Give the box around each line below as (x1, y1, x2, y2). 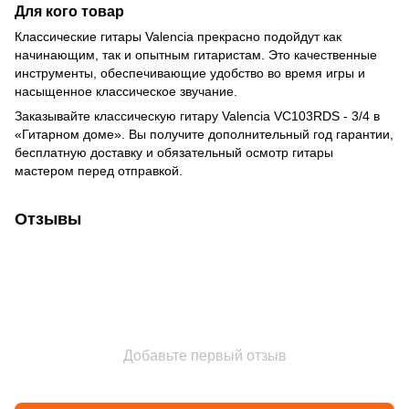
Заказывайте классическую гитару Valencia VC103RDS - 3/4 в (15, 109, 380, 124)
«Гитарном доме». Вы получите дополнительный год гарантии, (15, 127, 393, 142)
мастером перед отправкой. (15, 163, 183, 179)
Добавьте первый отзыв (122, 348, 287, 364)
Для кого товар (15, 3, 124, 20)
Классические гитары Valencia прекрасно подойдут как (15, 29, 341, 45)
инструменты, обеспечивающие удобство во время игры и (15, 66, 365, 81)
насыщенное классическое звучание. (15, 84, 237, 100)
